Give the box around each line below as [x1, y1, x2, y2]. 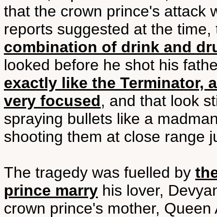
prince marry [4, 182, 98, 199]
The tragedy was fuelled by [4, 164, 195, 181]
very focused [4, 92, 101, 109]
